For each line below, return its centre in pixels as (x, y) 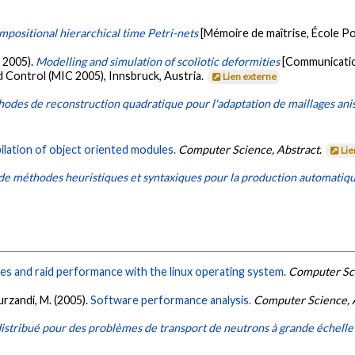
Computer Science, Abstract (249, 149)
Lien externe (250, 76)
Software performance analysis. (171, 300)
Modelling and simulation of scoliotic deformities (158, 61)
